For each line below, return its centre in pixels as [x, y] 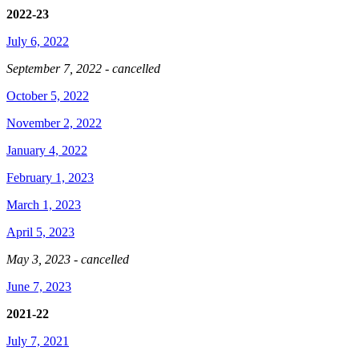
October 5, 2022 [48, 96]
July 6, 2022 [38, 41]
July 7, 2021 [38, 341]
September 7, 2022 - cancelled [85, 69]
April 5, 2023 [40, 232]
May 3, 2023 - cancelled [68, 259]
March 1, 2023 [44, 205]
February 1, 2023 [50, 177]
